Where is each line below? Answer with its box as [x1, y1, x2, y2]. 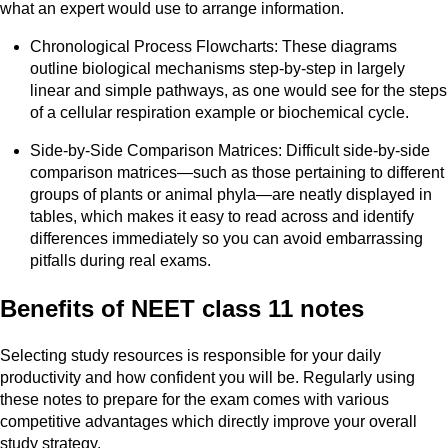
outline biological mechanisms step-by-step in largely [30, 60, 405, 78]
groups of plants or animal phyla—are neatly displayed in [30, 186, 432, 204]
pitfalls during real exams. [30, 252, 211, 270]
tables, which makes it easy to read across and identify [30, 208, 414, 226]
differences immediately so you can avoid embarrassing [30, 230, 423, 248]
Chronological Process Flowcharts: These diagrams [30, 38, 397, 56]
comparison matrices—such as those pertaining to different [30, 164, 444, 182]
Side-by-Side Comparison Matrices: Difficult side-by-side [30, 142, 430, 160]
